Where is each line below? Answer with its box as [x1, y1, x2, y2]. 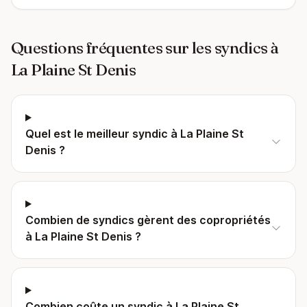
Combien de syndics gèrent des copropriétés [25, 213, 271, 227]
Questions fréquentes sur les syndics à [11, 38, 279, 58]
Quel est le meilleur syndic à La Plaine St [25, 127, 244, 140]
